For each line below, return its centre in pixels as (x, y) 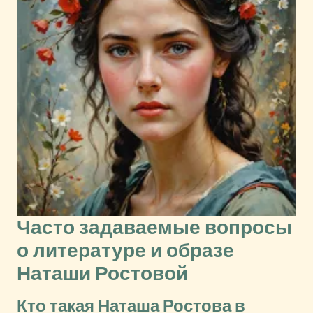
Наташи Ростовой (102, 274)
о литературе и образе (125, 250)
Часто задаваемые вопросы (154, 227)
